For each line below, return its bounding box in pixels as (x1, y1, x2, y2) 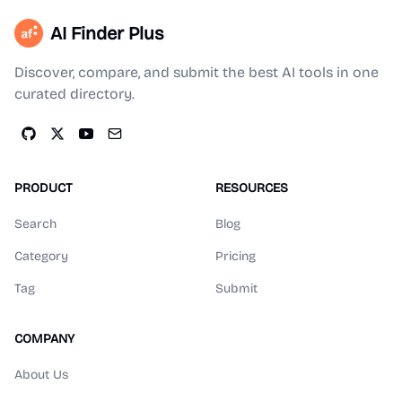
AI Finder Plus (50, 22, 164, 44)
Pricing (215, 249, 256, 264)
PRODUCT (14, 180, 73, 196)
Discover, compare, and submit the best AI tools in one (14, 64, 379, 81)
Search (14, 216, 57, 232)
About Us (14, 367, 68, 382)
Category (14, 249, 68, 264)
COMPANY (14, 331, 74, 346)
